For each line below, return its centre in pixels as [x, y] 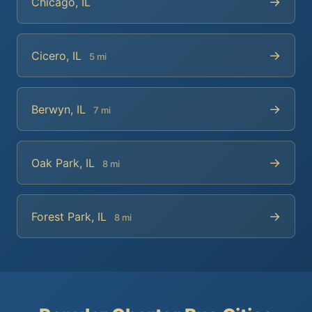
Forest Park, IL [71, 216]
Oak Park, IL [65, 163]
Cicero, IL [58, 55]
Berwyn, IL [60, 109]
